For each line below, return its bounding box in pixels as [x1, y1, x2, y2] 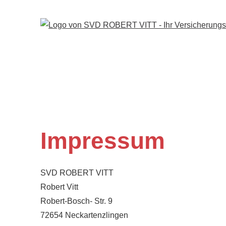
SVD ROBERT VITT [40, 168, 114, 177]
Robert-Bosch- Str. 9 [40, 197, 112, 205]
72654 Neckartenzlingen [40, 211, 128, 219]
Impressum [40, 128, 165, 154]
